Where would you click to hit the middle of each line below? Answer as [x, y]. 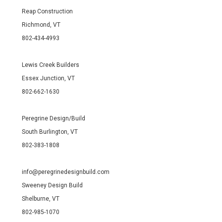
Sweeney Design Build [52, 186]
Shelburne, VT [41, 199]
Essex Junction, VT [48, 79]
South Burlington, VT [50, 132]
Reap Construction [47, 12]
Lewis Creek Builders [51, 65]
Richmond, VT [41, 25]
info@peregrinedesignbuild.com [66, 172]
